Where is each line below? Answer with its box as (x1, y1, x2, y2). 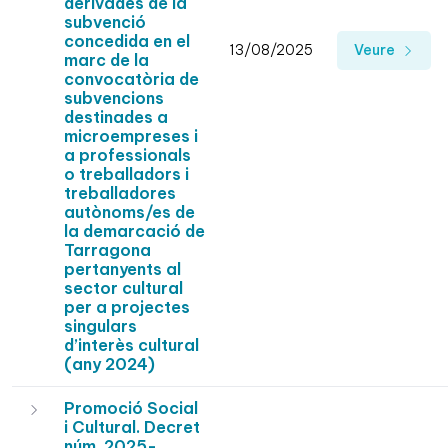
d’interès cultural (64, 335, 199, 356)
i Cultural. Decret (64, 417, 200, 438)
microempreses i (64, 126, 198, 147)
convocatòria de (64, 69, 199, 90)
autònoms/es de (64, 202, 195, 223)
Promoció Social (64, 398, 198, 419)
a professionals (64, 145, 191, 166)
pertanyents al (64, 259, 181, 280)
